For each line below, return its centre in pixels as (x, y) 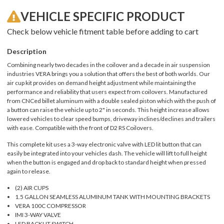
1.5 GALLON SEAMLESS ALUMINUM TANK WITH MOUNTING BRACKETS (113, 197)
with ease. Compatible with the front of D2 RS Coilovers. (80, 128)
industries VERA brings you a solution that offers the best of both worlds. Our (108, 74)
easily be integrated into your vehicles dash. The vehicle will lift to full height (107, 153)
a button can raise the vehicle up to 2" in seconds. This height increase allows (108, 110)
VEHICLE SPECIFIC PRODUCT (103, 16)
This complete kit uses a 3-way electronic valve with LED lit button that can (104, 144)
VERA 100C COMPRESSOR (51, 206)
